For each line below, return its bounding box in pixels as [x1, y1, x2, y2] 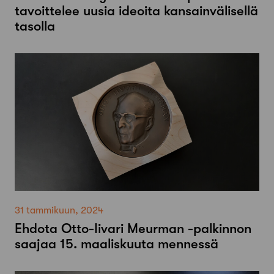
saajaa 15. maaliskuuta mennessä [15, 236, 218, 252]
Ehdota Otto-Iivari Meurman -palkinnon [15, 221, 251, 237]
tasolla [15, 18, 55, 34]
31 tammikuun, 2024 [15, 205, 103, 217]
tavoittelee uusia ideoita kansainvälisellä [15, 3, 258, 19]
